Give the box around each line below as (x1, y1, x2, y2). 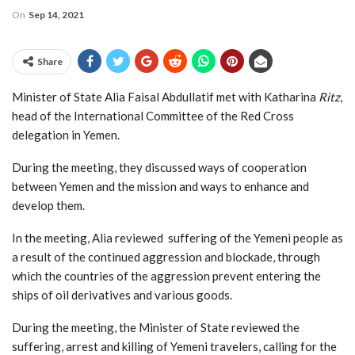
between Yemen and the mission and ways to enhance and (12, 178, 309, 193)
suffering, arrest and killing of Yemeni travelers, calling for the (12, 338, 337, 353)
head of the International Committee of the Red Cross (12, 108, 294, 123)
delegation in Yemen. (12, 127, 120, 142)
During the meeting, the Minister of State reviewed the (12, 319, 300, 334)
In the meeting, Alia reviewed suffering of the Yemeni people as (12, 230, 343, 245)
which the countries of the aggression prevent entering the (12, 268, 321, 283)
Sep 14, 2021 (29, 8, 84, 21)
